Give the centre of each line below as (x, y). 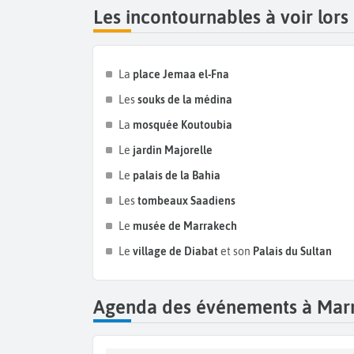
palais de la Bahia (175, 176)
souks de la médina (185, 100)
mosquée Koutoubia (183, 125)
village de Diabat (175, 252)
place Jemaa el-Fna (181, 75)
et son (237, 252)
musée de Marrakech (184, 226)
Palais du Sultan (292, 252)
